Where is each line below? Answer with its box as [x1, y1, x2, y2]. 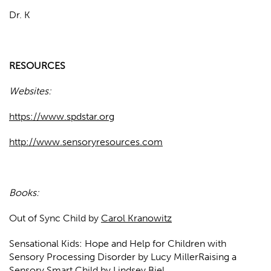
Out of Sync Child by [9, 212, 101, 224]
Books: [9, 187, 39, 199]
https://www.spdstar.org [9, 111, 114, 123]
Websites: [9, 85, 51, 97]
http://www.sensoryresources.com [9, 136, 163, 148]
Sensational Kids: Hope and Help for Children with [9, 238, 226, 250]
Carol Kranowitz [101, 212, 172, 224]
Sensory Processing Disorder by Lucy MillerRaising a [9, 251, 237, 263]
